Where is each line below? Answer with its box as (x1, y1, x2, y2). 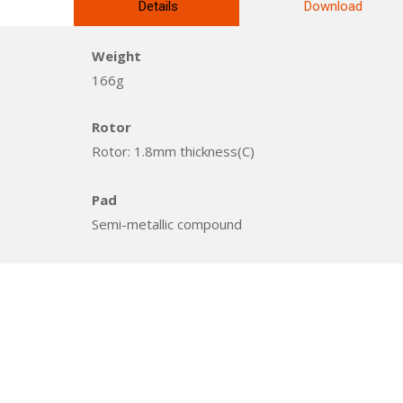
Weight (92, 47, 141, 65)
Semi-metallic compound (92, 215, 242, 233)
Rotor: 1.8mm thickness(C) (92, 142, 255, 160)
